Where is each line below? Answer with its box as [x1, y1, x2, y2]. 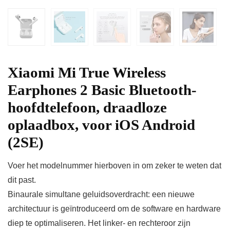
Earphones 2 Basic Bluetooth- [8, 82, 197, 99]
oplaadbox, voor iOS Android [8, 117, 195, 133]
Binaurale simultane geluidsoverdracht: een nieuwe [8, 190, 195, 199]
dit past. [8, 176, 36, 185]
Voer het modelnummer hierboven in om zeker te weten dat [8, 161, 221, 170]
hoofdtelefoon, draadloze [8, 99, 167, 116]
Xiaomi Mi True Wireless [8, 64, 166, 81]
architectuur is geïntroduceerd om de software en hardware [8, 204, 221, 214]
